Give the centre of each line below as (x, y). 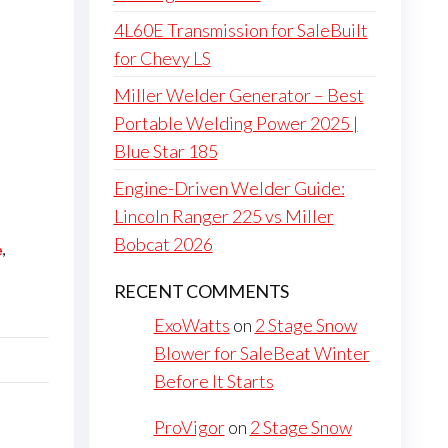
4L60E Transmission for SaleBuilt (240, 30)
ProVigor (189, 427)
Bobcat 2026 (163, 244)
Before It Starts (213, 381)
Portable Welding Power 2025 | (235, 123)
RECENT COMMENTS (201, 291)
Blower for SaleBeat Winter (261, 353)
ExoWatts (191, 325)
